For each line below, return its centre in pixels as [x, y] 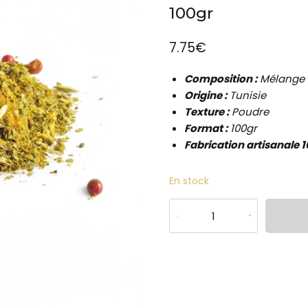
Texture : [207, 112]
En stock [189, 181]
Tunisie [247, 96]
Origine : [206, 96]
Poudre [249, 112]
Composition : [221, 79]
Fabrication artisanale [243, 145]
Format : [206, 129]
